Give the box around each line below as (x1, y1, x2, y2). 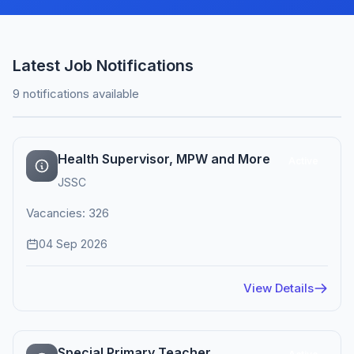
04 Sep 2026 (39, 237, 107, 250)
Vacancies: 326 (26, 205, 109, 220)
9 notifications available (13, 86, 139, 101)
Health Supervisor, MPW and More (58, 151, 270, 167)
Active (288, 155, 318, 167)
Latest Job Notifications (13, 56, 194, 75)
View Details (243, 281, 314, 296)
